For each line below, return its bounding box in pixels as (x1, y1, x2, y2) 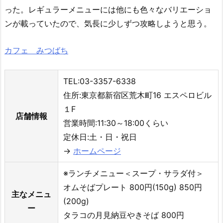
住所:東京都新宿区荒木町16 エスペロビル (63, 90, 212, 101)
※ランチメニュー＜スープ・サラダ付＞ (63, 168, 204, 179)
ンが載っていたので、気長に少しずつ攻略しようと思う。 (4, 18, 212, 28)
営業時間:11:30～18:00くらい (63, 118, 168, 128)
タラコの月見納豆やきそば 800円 (63, 210, 184, 221)
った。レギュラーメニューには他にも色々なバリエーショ (4, 4, 212, 14)
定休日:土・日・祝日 (63, 132, 137, 142)
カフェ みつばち (4, 45, 68, 55)
